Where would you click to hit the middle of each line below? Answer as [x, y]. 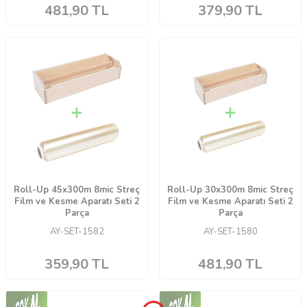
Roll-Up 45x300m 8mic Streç [77, 190]
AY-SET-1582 [77, 232]
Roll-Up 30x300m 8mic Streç [230, 190]
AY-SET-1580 [230, 232]
